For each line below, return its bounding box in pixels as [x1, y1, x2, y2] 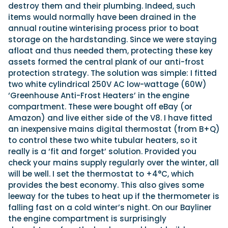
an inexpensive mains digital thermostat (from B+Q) [8, 124, 220, 135]
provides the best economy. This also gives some [8, 180, 204, 191]
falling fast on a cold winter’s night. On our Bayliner [8, 202, 212, 213]
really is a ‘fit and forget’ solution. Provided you [8, 146, 196, 157]
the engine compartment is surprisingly [8, 213, 166, 224]
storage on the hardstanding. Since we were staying [8, 34, 217, 45]
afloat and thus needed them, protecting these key [8, 45, 213, 56]
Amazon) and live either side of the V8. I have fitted [8, 112, 212, 124]
